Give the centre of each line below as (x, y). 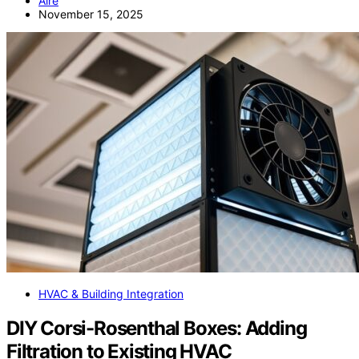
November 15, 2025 (91, 14)
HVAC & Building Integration (111, 293)
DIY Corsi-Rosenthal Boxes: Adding (157, 328)
